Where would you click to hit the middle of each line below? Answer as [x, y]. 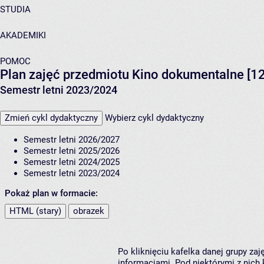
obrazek [89, 211]
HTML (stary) [35, 211]
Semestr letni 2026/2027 [72, 140]
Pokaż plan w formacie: [51, 194]
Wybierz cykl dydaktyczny [154, 118]
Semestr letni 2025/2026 [72, 151]
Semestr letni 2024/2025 [72, 162]
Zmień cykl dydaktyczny [51, 118]
